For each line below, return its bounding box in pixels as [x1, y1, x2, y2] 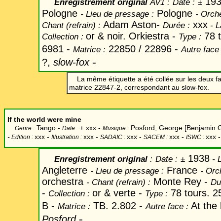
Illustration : [51, 134, 83, 141]
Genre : [15, 125, 35, 132]
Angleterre [42, 165, 90, 176]
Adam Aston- [101, 19, 163, 30]
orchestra [42, 176, 86, 187]
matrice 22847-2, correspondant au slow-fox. [69, 83, 209, 91]
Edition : [11, 134, 35, 141]
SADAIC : [100, 134, 127, 141]
